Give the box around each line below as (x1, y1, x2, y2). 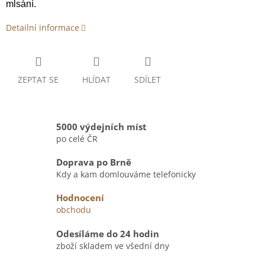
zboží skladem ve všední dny (56, 240, 169, 251)
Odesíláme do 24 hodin (56, 227, 159, 240)
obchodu (56, 204, 91, 216)
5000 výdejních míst (56, 120, 147, 133)
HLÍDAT (82, 74, 111, 86)
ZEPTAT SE (18, 74, 59, 86)
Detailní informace (6, 22, 79, 34)
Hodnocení (56, 192, 104, 205)
